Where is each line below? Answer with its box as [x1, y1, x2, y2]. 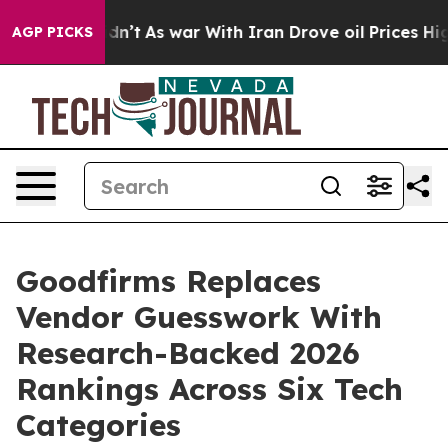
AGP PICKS [12, 23, 93, 41]
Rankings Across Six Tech [16, 370, 403, 408]
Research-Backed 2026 [16, 334, 360, 372]
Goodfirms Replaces [16, 262, 321, 300]
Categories [16, 406, 181, 444]
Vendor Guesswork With [16, 298, 382, 336]
